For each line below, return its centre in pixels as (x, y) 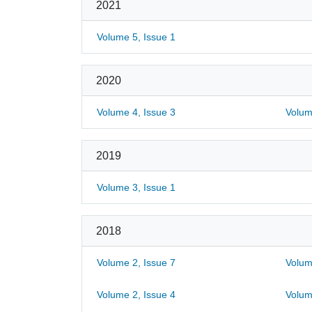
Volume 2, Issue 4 (136, 295)
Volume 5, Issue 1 (136, 37)
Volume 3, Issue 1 (136, 187)
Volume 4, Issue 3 (136, 112)
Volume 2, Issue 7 (136, 263)
